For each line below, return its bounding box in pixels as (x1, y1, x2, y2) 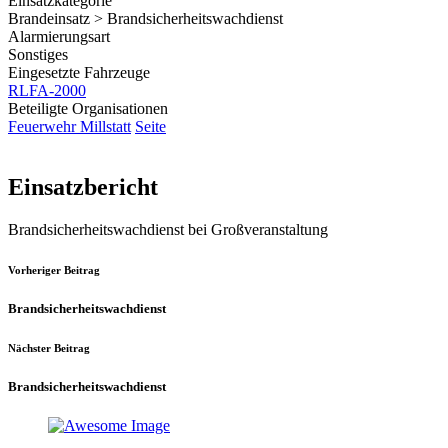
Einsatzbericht (8, 173, 158, 200)
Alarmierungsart (8, 27, 110, 45)
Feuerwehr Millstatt (8, 117, 131, 135)
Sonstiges (8, 45, 68, 63)
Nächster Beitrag (8, 341, 90, 354)
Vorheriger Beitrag (8, 263, 100, 276)
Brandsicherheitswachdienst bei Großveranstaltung (8, 220, 328, 238)
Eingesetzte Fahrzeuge (8, 63, 150, 81)
